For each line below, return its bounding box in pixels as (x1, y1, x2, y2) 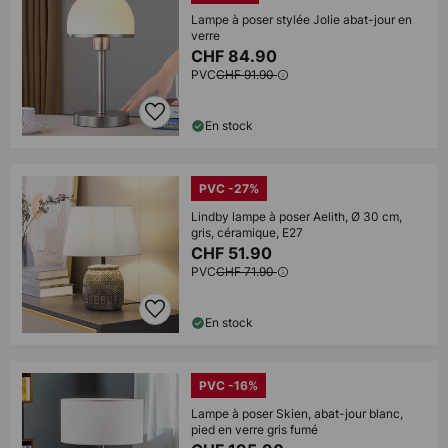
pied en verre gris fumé (191, 421, 318, 438)
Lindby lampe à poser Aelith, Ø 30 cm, (191, 208, 402, 225)
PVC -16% (199, 378, 258, 393)
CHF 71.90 (216, 263, 277, 280)
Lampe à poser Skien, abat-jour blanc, (191, 405, 403, 422)
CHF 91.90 (216, 66, 277, 83)
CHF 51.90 (191, 243, 276, 263)
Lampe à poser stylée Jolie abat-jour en (191, 11, 412, 28)
